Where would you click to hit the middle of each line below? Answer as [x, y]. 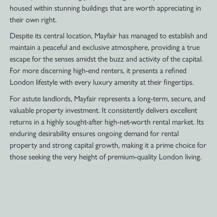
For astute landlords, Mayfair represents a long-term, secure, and [108, 98]
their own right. [33, 19]
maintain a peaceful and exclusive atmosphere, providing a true [105, 47]
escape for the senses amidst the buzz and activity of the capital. [106, 59]
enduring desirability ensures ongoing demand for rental [94, 133]
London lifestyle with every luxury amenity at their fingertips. [102, 82]
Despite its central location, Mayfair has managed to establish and [108, 35]
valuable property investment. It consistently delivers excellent [103, 109]
